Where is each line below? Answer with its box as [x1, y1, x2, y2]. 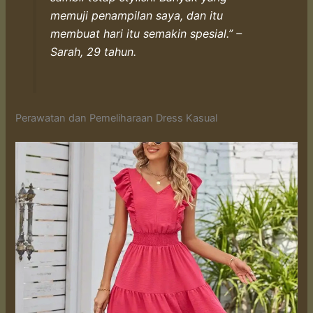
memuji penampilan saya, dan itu [50, 8, 223, 22]
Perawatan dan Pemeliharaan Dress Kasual [15, 111, 218, 124]
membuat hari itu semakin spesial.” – [50, 26, 242, 41]
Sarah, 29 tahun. [50, 44, 136, 59]
